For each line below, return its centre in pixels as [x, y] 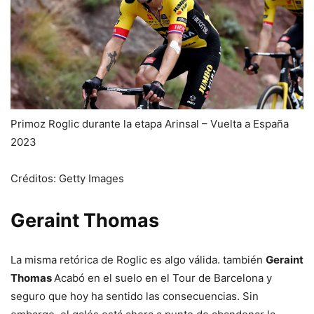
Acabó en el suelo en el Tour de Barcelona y [163, 278]
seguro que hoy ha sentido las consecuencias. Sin [135, 296]
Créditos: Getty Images [67, 178]
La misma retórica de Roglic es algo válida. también [138, 259]
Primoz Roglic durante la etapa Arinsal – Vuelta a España [150, 123]
